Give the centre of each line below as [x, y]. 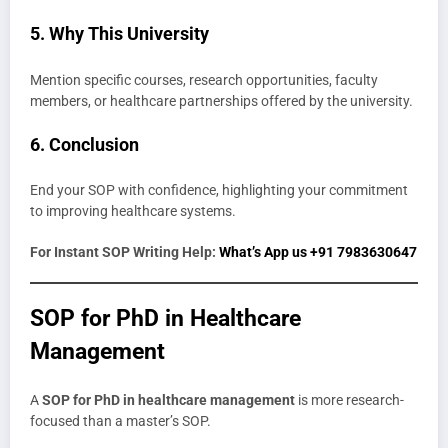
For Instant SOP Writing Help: [124, 251]
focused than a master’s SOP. [120, 421]
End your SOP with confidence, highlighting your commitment [219, 190]
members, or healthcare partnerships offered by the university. [221, 100]
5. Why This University [119, 34]
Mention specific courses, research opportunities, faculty [204, 79]
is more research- [349, 400]
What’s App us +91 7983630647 [318, 251]
